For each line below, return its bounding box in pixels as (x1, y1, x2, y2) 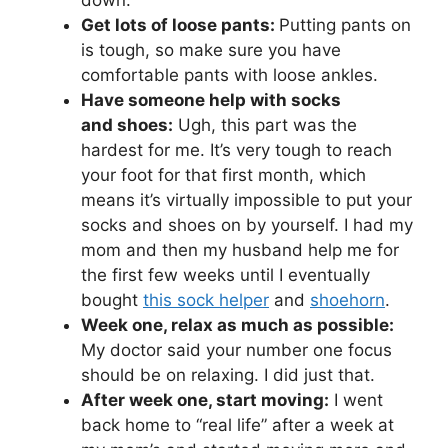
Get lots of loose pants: (81, 14, 279, 35)
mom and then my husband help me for (81, 239, 399, 260)
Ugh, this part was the (173, 114, 357, 135)
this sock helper (143, 289, 269, 310)
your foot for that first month (81, 164, 309, 185)
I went (329, 389, 383, 410)
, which (309, 164, 366, 185)
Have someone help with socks (81, 89, 341, 110)
